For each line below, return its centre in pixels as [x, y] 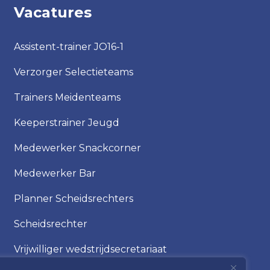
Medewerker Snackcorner [77, 148]
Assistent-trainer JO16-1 [68, 47]
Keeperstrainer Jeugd [66, 123]
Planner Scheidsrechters [73, 199]
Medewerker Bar [55, 173]
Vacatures [52, 12]
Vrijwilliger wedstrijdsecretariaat [90, 249]
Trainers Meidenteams [67, 97]
